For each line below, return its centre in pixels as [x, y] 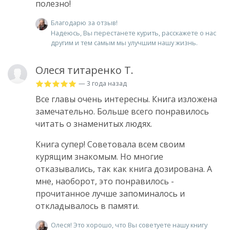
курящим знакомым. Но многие [99, 157]
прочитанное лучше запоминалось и [110, 194]
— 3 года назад [103, 83]
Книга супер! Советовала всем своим [110, 145]
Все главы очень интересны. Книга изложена [126, 99]
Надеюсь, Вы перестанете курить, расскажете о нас [133, 33]
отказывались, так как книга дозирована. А [124, 169]
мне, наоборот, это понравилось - [105, 181]
